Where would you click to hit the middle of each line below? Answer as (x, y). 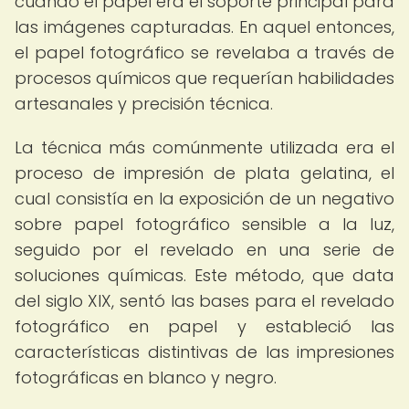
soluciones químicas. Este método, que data (204, 275)
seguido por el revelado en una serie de (204, 250)
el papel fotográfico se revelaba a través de (204, 52)
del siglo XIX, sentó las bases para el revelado (204, 301)
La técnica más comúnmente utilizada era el (204, 147)
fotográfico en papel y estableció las (204, 326)
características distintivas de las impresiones (204, 352)
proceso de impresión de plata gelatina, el (204, 173)
